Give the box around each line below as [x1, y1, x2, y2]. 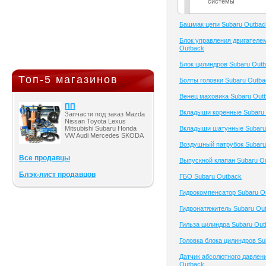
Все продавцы [19, 154, 70, 162]
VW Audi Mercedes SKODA [65, 132, 144, 139]
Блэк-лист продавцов [19, 170, 96, 179]
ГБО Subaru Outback [179, 173, 242, 180]
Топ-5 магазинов [18, 74, 118, 85]
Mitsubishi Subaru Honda [65, 125, 137, 132]
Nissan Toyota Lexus [65, 118, 126, 125]
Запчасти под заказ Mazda [65, 110, 145, 118]
